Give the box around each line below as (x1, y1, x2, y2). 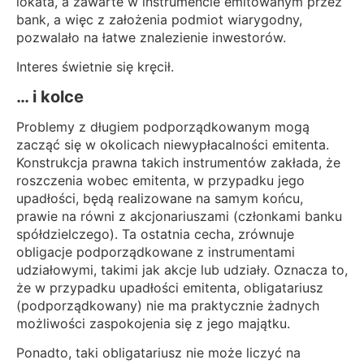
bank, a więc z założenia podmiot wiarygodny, (16, 11, 302, 28)
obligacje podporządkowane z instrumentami (16, 243, 295, 260)
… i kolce (16, 86, 84, 106)
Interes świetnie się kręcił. (16, 58, 174, 76)
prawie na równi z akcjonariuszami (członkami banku (16, 207, 342, 224)
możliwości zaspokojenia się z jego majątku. (16, 314, 290, 331)
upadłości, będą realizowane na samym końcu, (16, 189, 303, 206)
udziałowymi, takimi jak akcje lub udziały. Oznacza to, (16, 261, 348, 278)
